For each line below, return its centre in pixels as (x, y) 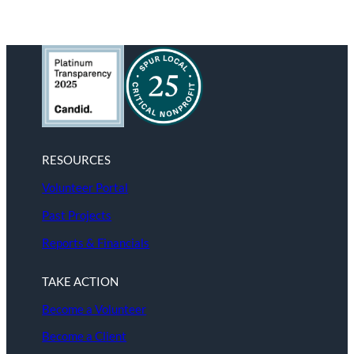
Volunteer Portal (85, 188)
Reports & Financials (96, 242)
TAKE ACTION (81, 281)
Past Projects (77, 215)
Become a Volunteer (94, 309)
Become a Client (85, 336)
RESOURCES (77, 160)
